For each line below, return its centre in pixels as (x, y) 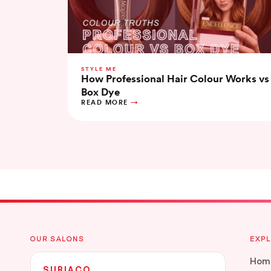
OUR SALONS (57, 239)
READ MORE (105, 103)
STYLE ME (99, 69)
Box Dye (100, 92)
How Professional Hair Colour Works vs (175, 79)
